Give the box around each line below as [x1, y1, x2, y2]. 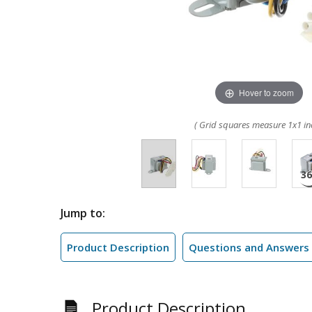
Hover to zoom [239, 86, 294, 98]
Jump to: [61, 205, 105, 221]
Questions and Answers [189, 240, 309, 254]
